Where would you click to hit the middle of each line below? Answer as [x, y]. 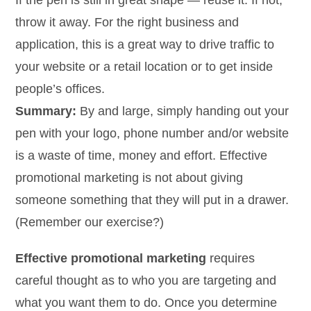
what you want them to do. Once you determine [146, 303]
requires [231, 258]
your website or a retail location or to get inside [144, 67]
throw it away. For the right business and [127, 22]
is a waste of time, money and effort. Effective [142, 155]
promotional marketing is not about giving [129, 178]
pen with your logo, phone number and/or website [152, 133]
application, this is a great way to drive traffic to [145, 44]
